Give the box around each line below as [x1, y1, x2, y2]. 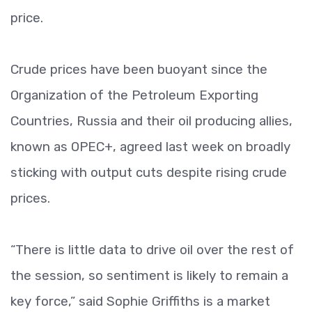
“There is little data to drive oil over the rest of [10, 242, 294, 258]
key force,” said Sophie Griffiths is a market [10, 293, 270, 309]
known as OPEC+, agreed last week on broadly [10, 139, 290, 155]
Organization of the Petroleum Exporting [10, 87, 258, 103]
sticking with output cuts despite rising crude [10, 164, 287, 180]
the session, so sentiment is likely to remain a [10, 267, 288, 283]
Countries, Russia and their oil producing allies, [10, 113, 292, 129]
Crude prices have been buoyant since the [10, 61, 267, 77]
